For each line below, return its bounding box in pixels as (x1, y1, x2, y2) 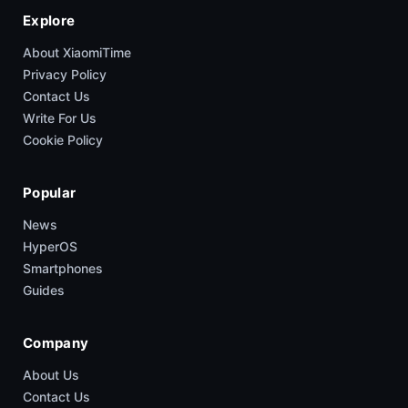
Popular (23, 184, 76, 201)
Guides (23, 282, 65, 298)
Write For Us (23, 110, 97, 126)
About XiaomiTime (23, 45, 131, 60)
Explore (23, 12, 76, 29)
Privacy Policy (23, 66, 107, 82)
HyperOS (23, 239, 77, 254)
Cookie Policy (23, 132, 103, 148)
